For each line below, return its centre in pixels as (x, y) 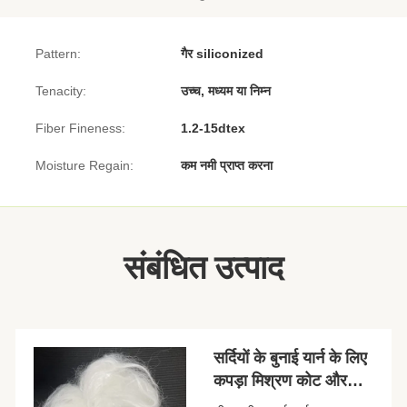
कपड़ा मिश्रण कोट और (280, 381)
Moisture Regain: (84, 165)
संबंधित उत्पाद (203, 268)
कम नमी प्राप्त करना (227, 165)
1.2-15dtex (213, 128)
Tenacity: (61, 91)
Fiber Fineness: (80, 128)
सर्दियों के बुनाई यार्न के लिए (290, 358)
